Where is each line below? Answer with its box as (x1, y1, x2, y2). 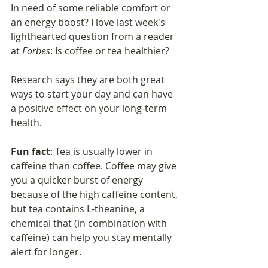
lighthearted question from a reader (11, 30, 176, 44)
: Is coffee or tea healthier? (50, 44, 169, 58)
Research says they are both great (11, 73, 167, 87)
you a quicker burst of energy (11, 173, 145, 187)
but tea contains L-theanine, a (11, 202, 147, 216)
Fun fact (11, 145, 50, 159)
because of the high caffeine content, (11, 188, 180, 202)
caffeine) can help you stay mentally (11, 231, 174, 245)
